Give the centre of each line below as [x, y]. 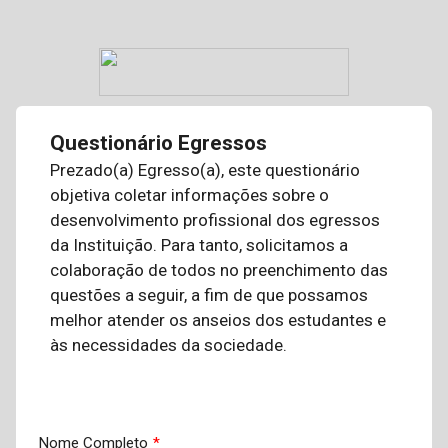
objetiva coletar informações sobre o [189, 195]
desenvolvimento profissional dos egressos [214, 220]
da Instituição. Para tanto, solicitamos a [198, 245]
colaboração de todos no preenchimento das [218, 270]
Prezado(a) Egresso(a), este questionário [204, 170]
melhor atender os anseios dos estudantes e [217, 320]
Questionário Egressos [158, 143]
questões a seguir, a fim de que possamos [208, 295]
